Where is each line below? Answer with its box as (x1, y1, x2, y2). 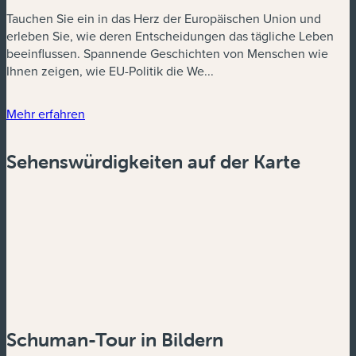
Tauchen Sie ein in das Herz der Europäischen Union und (6, 9, 321, 27)
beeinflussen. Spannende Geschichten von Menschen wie (6, 44, 328, 62)
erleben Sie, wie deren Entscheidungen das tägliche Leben (6, 26, 334, 44)
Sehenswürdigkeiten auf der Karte (6, 150, 300, 174)
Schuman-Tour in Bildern (6, 328, 223, 352)
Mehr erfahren (6, 104, 85, 122)
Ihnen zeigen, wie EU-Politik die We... (6, 61, 214, 79)
